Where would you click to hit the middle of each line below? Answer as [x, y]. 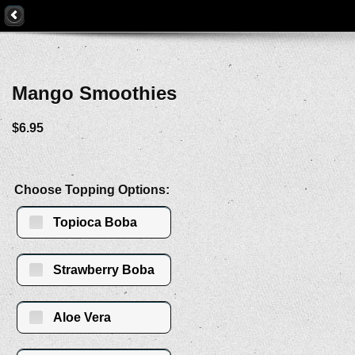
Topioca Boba [95, 223]
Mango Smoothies [94, 93]
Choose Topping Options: [92, 190]
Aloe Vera [82, 318]
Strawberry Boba [104, 270]
